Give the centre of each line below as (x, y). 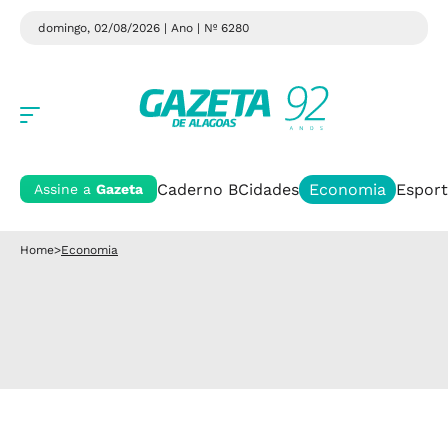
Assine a (65, 189)
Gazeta (119, 189)
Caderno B (197, 189)
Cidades (268, 189)
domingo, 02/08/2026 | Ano (117, 28)
